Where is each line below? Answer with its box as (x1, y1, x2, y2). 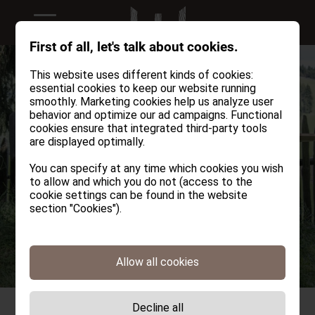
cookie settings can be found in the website (30, 188, 248, 202)
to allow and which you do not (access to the (30, 175, 253, 188)
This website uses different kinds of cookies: (30, 68, 254, 82)
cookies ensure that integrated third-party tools (30, 122, 268, 135)
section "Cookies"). (30, 202, 122, 215)
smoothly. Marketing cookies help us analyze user (30, 95, 274, 108)
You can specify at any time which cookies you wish (30, 162, 284, 175)
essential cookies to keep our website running (30, 82, 257, 95)
